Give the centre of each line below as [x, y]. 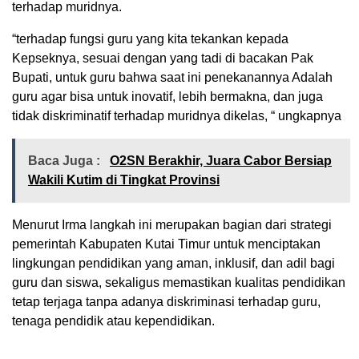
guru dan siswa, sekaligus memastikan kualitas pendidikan [179, 283]
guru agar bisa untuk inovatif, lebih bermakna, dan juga [167, 97]
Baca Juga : [66, 161]
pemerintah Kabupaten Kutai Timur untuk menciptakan [166, 244]
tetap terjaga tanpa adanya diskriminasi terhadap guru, [166, 302]
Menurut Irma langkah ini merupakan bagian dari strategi [172, 225]
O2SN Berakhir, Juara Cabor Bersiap [221, 161]
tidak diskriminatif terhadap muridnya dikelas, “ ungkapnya [177, 116]
